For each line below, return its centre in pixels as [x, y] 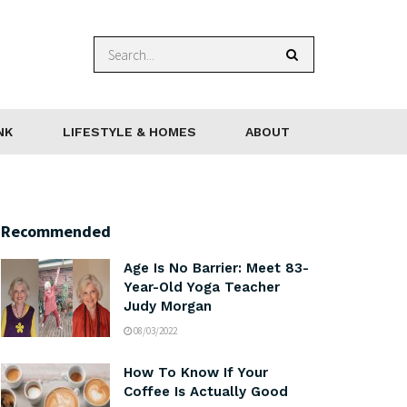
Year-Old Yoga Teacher [202, 287]
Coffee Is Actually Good [206, 392]
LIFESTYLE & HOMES [129, 132]
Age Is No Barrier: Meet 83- [216, 268]
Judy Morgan [168, 306]
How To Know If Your [196, 372]
